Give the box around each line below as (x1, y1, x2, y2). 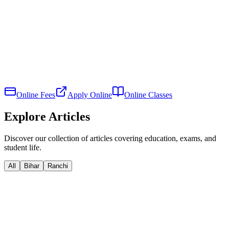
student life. (4, 143, 41, 152)
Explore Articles (4, 109, 90, 123)
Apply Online (67, 90, 112, 99)
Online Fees (16, 90, 55, 99)
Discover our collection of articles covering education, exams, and (4, 133, 216, 143)
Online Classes (124, 90, 172, 99)
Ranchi (48, 162, 68, 170)
